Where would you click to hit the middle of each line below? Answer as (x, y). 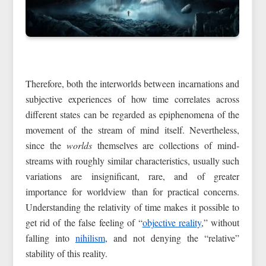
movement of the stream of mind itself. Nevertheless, (132, 129)
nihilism (90, 237)
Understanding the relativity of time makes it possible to (132, 207)
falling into (50, 237)
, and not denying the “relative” (172, 237)
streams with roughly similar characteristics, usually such (132, 160)
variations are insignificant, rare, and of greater (132, 176)
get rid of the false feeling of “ (84, 222)
